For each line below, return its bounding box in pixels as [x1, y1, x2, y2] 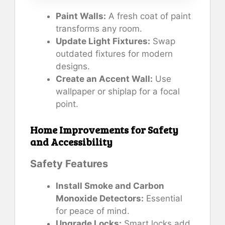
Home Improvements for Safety [30, 122, 178, 137]
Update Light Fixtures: [56, 36, 150, 47]
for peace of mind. [56, 205, 130, 216]
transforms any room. [56, 24, 142, 34]
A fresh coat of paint [106, 11, 191, 22]
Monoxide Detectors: [56, 193, 144, 203]
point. [56, 99, 78, 109]
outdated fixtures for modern [56, 49, 173, 59]
